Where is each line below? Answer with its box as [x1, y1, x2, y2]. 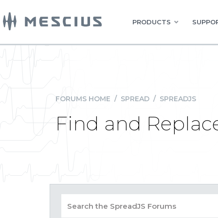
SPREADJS [160, 94, 196, 103]
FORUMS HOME [55, 94, 110, 103]
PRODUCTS [132, 18, 171, 26]
